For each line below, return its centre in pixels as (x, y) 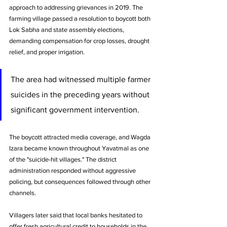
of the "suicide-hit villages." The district (64, 159)
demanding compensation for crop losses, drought (80, 41)
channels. (23, 193)
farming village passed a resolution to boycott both (81, 18)
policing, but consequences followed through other (81, 181)
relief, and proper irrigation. (48, 52)
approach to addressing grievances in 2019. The (77, 7)
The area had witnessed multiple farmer (82, 79)
